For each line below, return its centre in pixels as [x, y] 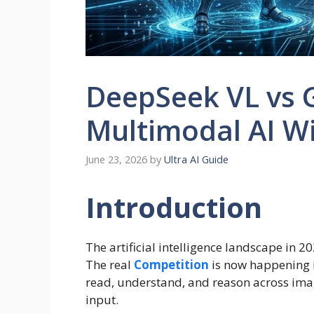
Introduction [177, 207]
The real [110, 265]
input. [102, 300]
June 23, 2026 [116, 160]
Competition [171, 265]
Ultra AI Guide [196, 160]
